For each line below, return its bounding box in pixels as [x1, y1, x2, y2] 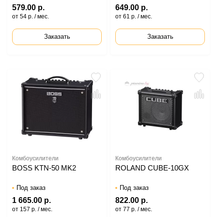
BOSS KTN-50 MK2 [12, 164, 76, 172]
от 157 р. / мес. [12, 206, 52, 213]
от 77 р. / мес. [115, 206, 152, 213]
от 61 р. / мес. [115, 13, 152, 20]
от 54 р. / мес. [12, 13, 49, 20]
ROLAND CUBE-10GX [115, 164, 189, 172]
